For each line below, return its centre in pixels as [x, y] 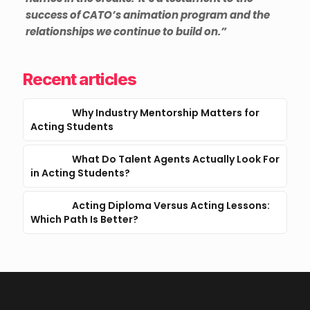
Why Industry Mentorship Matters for [165, 113]
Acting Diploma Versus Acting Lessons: [171, 206]
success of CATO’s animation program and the [147, 15]
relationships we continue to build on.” [126, 31]
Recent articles [80, 79]
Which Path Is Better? [84, 219]
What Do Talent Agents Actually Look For [175, 159]
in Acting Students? [80, 173]
